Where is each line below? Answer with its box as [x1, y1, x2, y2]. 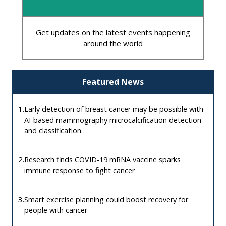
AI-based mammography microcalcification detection [24, 115, 201, 125]
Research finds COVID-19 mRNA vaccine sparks [24, 155, 181, 165]
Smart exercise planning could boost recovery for [24, 195, 188, 205]
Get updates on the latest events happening [36, 27, 190, 37]
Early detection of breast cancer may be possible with [24, 104, 203, 115]
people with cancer [24, 205, 87, 215]
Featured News [82, 76, 144, 87]
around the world [83, 38, 143, 48]
